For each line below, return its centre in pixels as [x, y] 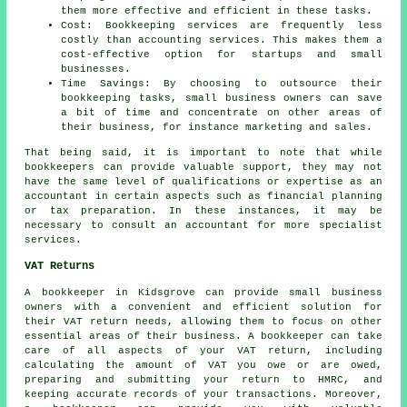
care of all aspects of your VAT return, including [203, 351]
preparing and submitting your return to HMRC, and [203, 380]
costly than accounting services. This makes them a [222, 40]
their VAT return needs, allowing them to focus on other [203, 322]
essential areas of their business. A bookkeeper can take [203, 337]
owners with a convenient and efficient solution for [203, 308]
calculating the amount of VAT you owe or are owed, [203, 366]
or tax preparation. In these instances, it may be [203, 211]
